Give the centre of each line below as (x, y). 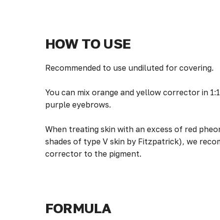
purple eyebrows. (78, 105)
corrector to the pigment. (93, 154)
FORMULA (78, 208)
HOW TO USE (88, 43)
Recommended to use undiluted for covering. (129, 68)
